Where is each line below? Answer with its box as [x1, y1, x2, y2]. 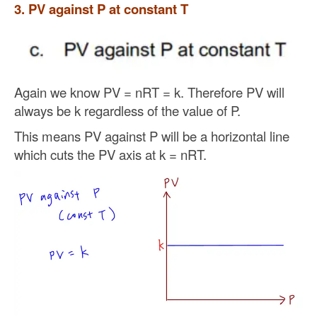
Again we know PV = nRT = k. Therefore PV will [14, 82, 284, 101]
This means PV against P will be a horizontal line [14, 126, 289, 145]
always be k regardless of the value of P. [14, 100, 241, 120]
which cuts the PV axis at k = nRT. [14, 144, 207, 163]
